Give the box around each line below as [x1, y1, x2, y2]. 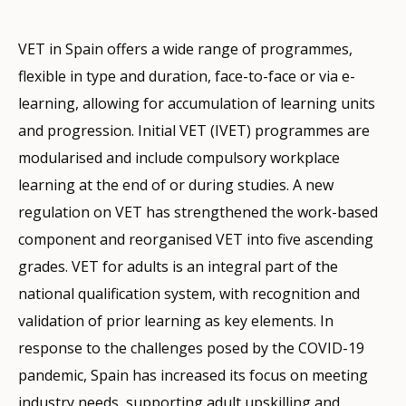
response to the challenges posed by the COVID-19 [18, 337, 364, 358]
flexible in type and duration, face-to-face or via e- [18, 65, 355, 86]
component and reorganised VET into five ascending [18, 228, 373, 249]
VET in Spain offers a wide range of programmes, [18, 38, 353, 59]
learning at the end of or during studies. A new [18, 174, 333, 195]
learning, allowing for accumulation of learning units [18, 92, 375, 113]
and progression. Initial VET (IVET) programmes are [18, 120, 370, 140]
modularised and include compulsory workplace [18, 147, 340, 168]
